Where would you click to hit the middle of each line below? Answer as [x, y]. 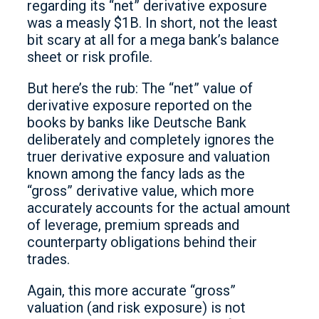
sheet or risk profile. [90, 57]
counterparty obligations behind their [142, 242]
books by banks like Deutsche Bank [137, 122]
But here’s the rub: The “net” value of [140, 88]
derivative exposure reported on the [140, 105]
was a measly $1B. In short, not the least [152, 23]
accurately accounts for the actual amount [159, 208]
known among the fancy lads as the [136, 174]
